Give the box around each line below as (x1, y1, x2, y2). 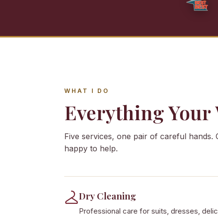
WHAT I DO (64, 87, 109, 94)
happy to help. (64, 144, 118, 153)
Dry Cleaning (79, 189, 136, 202)
